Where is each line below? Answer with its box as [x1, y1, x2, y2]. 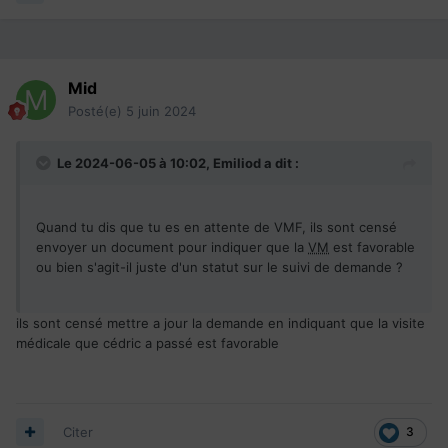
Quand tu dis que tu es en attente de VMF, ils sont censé [36, 218, 397, 235]
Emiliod [213, 154, 261, 171]
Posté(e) [68, 102, 126, 119]
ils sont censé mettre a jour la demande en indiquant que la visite [16, 314, 425, 331]
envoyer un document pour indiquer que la [36, 238, 308, 255]
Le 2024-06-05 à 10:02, [57, 154, 213, 171]
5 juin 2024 [126, 102, 196, 119]
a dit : [261, 154, 299, 171]
